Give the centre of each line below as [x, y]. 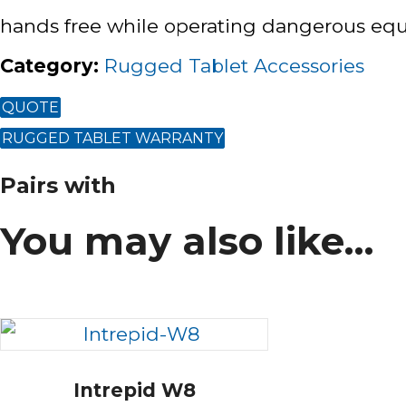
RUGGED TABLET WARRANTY [112, 138]
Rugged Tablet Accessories [234, 65]
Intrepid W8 [134, 391]
